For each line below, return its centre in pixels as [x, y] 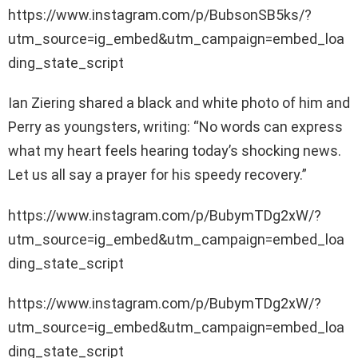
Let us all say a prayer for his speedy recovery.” [157, 175]
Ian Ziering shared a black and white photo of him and [179, 103]
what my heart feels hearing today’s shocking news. [175, 151]
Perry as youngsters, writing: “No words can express [175, 127]
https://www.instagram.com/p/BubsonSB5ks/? [160, 15]
